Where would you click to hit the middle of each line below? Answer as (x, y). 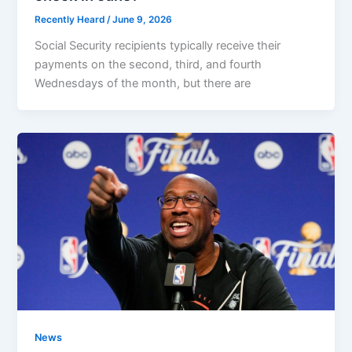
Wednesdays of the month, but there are (143, 83)
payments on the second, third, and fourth (148, 64)
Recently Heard (71, 19)
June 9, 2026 (143, 19)
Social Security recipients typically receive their (158, 45)
